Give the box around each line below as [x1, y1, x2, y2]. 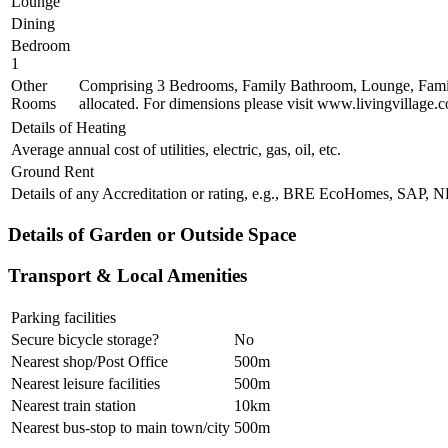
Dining [11, 14, 55, 32]
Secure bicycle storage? [11, 330, 159, 348]
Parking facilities [11, 308, 116, 326]
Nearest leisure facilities [11, 374, 160, 392]
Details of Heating [11, 118, 126, 136]
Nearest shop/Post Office [11, 352, 168, 370]
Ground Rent [11, 162, 94, 180]
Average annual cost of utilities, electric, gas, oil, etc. [11, 140, 341, 158]
